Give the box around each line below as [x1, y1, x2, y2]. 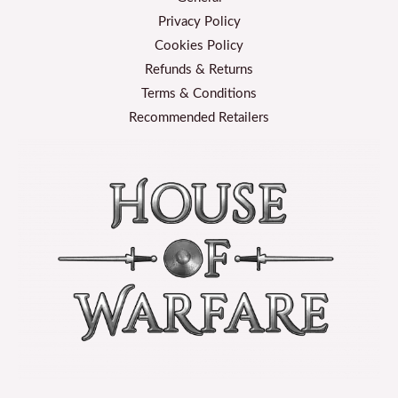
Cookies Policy [155, 39, 243, 53]
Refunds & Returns [145, 63, 253, 77]
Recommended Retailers [129, 111, 269, 125]
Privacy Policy [157, 15, 241, 29]
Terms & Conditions [141, 87, 257, 101]
